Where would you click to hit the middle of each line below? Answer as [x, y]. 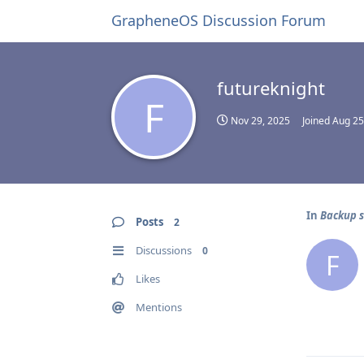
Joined [317, 121]
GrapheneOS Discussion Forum [219, 20]
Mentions [159, 307]
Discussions [164, 250]
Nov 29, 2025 [260, 121]
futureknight [271, 88]
